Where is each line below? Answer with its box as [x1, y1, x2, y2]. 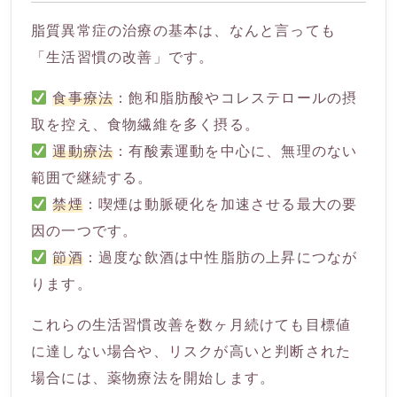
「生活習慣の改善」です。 [31, 47, 214, 66]
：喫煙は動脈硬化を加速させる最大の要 [82, 194, 358, 213]
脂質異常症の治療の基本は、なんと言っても [31, 20, 337, 39]
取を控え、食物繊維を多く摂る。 [31, 114, 260, 133]
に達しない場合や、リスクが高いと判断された [31, 341, 352, 360]
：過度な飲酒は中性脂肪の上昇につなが [82, 247, 358, 266]
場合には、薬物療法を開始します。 [31, 368, 276, 386]
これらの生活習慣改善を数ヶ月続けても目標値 [31, 315, 352, 333]
